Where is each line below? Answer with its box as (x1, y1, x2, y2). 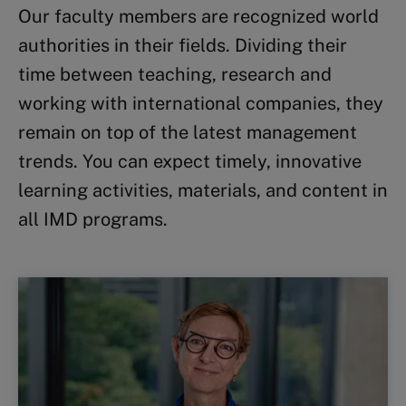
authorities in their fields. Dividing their (18, 34, 347, 56)
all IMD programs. (18, 208, 168, 230)
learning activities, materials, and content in (18, 179, 388, 201)
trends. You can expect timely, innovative (18, 150, 362, 172)
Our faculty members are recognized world (18, 5, 379, 27)
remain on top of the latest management (18, 121, 357, 143)
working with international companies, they (18, 92, 383, 114)
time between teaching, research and (18, 63, 332, 85)
